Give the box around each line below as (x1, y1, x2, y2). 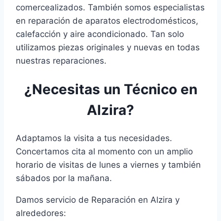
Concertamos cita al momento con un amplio (16, 147, 193, 157)
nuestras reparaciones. (16, 55, 107, 66)
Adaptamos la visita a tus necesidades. (16, 133, 172, 144)
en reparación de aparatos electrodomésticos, (16, 15, 198, 26)
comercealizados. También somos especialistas (16, 2, 205, 12)
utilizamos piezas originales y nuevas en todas (16, 42, 200, 52)
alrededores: (16, 208, 66, 219)
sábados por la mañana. (16, 173, 112, 184)
